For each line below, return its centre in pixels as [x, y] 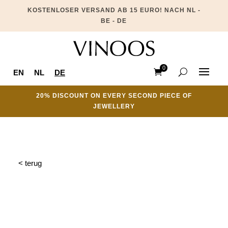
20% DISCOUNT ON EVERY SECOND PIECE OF [114, 95]
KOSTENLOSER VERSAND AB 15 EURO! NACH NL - [114, 10]
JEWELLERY [114, 106]
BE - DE [114, 21]
